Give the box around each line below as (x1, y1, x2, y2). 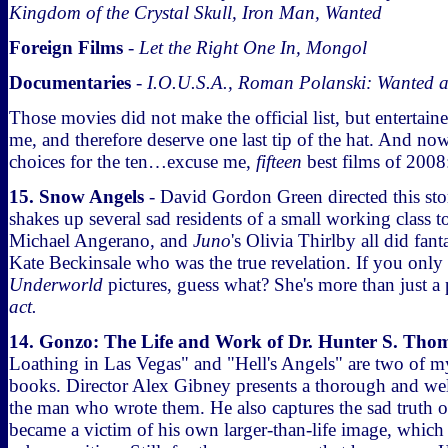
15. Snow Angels (9, 186, 144, 207)
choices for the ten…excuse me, (9, 151, 256, 172)
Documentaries (9, 72, 131, 93)
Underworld (9, 274, 103, 295)
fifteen (256, 151, 302, 172)
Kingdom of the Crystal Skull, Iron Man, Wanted (9, 2, 382, 23)
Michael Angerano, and (9, 230, 193, 251)
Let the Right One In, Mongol (139, 37, 367, 58)
